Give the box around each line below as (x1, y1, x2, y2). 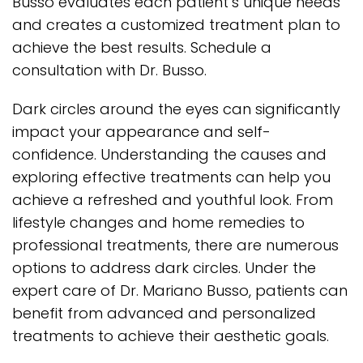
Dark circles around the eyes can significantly (12, 99, 340, 120)
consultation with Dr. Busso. (12, 60, 207, 81)
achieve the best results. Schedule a (12, 37, 271, 58)
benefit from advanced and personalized (12, 303, 316, 324)
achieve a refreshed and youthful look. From (12, 190, 333, 211)
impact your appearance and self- (12, 122, 271, 143)
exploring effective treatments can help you (12, 167, 331, 188)
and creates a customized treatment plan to (12, 15, 340, 36)
